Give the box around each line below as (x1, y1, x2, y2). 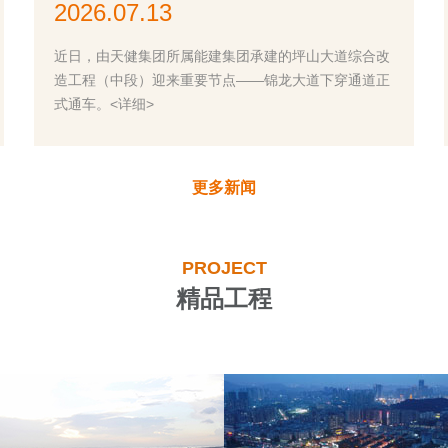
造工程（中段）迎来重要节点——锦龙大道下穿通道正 (54, 72, 390, 88)
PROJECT (181, 258, 267, 278)
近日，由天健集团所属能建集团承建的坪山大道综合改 (54, 48, 390, 64)
